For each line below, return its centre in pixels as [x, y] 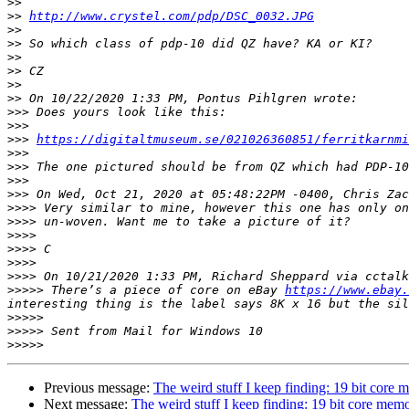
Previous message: [99, 388]
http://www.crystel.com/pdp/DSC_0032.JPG [172, 16]
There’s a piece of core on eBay [164, 290]
